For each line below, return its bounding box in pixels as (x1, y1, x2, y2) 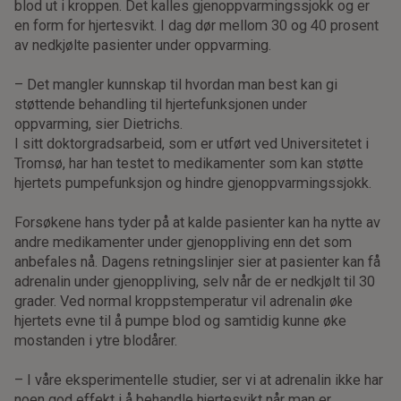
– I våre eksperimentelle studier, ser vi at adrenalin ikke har (14, 371, 384, 388)
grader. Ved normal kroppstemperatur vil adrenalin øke (14, 292, 354, 310)
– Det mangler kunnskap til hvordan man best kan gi (14, 75, 338, 93)
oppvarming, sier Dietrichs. (14, 115, 183, 132)
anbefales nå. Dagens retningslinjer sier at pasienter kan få (14, 252, 381, 270)
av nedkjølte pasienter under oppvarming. (14, 36, 272, 54)
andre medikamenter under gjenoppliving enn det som (14, 233, 353, 251)
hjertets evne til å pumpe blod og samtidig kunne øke (14, 311, 347, 329)
